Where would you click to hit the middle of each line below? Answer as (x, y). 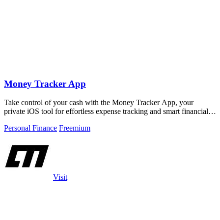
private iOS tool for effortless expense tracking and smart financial (106, 111)
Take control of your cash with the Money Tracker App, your (99, 103)
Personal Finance (30, 128)
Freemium (75, 128)
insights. (17, 120)
